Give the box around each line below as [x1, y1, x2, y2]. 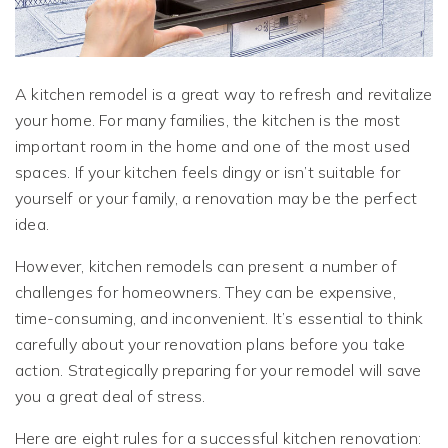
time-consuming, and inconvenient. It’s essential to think [15, 308, 424, 329]
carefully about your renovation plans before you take [15, 334, 406, 355]
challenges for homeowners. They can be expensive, [15, 282, 396, 303]
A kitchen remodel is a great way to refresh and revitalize [15, 84, 433, 105]
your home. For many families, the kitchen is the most [15, 110, 401, 131]
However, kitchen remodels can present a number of [15, 256, 397, 277]
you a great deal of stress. [15, 386, 206, 407]
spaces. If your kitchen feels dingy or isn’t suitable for [15, 162, 401, 183]
